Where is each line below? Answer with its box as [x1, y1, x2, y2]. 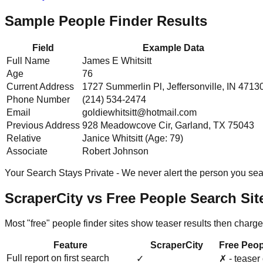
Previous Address [6, 120, 80, 131]
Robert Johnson [82, 146, 149, 157]
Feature [53, 240, 87, 250]
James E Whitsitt [82, 56, 151, 66]
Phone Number [6, 95, 70, 105]
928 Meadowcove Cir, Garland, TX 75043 [82, 120, 254, 131]
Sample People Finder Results [5, 13, 207, 29]
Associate [6, 146, 48, 157]
